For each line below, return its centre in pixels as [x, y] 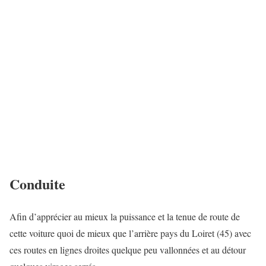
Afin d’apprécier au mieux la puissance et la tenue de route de [125, 216]
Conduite [37, 183]
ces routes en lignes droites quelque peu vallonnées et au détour [128, 249]
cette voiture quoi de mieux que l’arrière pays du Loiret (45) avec [130, 233]
